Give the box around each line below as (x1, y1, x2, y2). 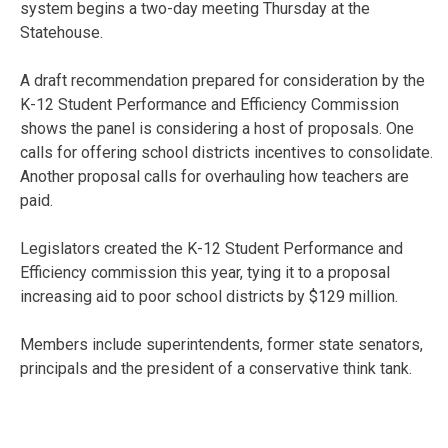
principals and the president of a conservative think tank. (20, 358, 412, 378)
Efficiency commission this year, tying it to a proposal (20, 262, 390, 282)
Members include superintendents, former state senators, (20, 334, 423, 354)
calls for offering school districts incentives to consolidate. (20, 142, 433, 162)
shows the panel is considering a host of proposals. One (20, 118, 414, 138)
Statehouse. (20, 22, 103, 42)
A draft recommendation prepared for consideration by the (20, 70, 425, 90)
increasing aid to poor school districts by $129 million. (20, 286, 398, 306)
